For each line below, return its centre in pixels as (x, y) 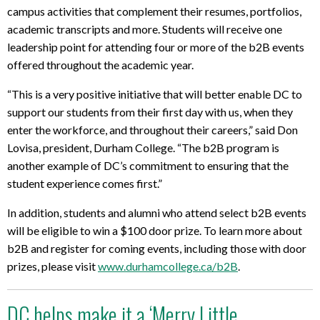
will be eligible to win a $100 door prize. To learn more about (155, 230)
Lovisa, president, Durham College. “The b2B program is (143, 147)
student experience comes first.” (85, 183)
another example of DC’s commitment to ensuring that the (148, 165)
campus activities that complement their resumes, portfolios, (154, 11)
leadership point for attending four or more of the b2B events (156, 46)
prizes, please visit (52, 266)
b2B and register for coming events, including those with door (157, 248)
